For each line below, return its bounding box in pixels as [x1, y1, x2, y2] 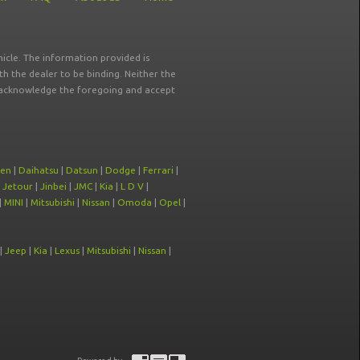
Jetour [2, 181, 33, 191]
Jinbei [40, 181, 67, 191]
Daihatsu [18, 165, 59, 175]
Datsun [66, 165, 98, 175]
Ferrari [143, 165, 174, 175]
